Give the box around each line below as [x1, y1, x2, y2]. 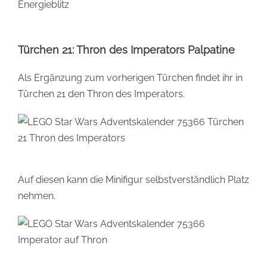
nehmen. [18, 190, 55, 201]
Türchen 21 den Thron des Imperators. [18, 88, 185, 100]
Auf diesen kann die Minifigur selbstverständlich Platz [18, 174, 249, 185]
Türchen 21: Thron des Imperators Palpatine [18, 44, 235, 56]
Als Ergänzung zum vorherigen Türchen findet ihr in [18, 72, 243, 83]
